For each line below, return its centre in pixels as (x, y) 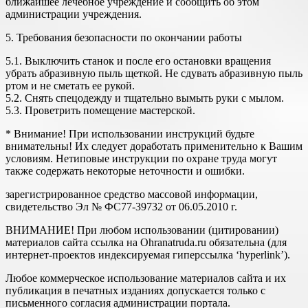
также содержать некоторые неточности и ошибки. (125, 171)
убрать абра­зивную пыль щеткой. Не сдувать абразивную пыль (154, 74)
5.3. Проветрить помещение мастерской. (100, 111)
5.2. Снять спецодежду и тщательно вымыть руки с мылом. (145, 98)
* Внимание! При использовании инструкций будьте (130, 134)
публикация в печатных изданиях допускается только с (135, 291)
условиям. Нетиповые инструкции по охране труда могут (141, 159)
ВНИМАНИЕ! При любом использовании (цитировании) (142, 230)
